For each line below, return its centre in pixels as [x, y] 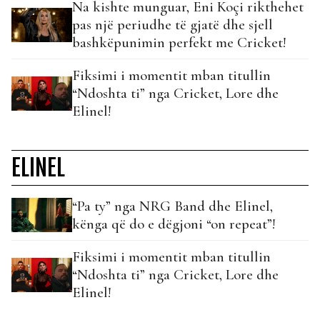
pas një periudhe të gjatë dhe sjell [172, 25]
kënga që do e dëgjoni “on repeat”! [174, 224]
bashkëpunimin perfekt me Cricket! [179, 43]
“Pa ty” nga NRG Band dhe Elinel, [172, 206]
